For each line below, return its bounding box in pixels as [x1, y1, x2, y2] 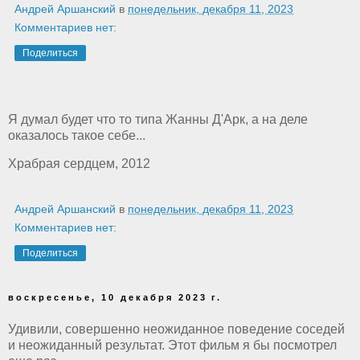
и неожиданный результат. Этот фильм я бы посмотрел [8, 338, 337, 353]
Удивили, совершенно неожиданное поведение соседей [8, 322, 345, 337]
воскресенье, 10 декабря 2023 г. [8, 292, 222, 303]
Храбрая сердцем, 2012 [8, 157, 150, 171]
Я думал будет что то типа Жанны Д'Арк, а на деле [8, 112, 308, 126]
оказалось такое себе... [8, 128, 145, 142]
